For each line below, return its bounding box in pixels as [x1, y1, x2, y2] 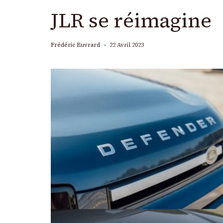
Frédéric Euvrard [51, 41, 100, 49]
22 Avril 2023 [110, 41, 144, 49]
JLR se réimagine [51, 7, 212, 34]
